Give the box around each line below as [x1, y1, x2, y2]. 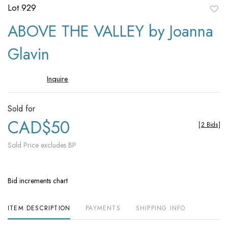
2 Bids [201, 120, 218, 130]
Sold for [8, 103, 35, 115]
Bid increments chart [8, 176, 68, 186]
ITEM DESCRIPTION [8, 204, 71, 213]
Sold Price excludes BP [8, 140, 76, 151]
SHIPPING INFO [135, 204, 186, 213]
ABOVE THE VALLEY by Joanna [8, 20, 213, 43]
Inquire [47, 73, 69, 85]
